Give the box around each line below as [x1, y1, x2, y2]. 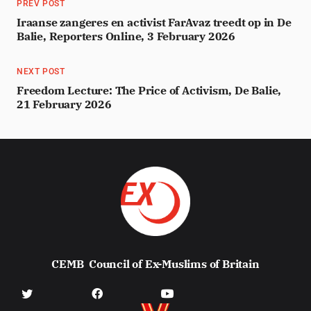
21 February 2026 [17, 97, 112, 111]
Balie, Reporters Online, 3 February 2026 [17, 29, 235, 43]
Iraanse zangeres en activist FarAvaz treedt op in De [17, 15, 292, 29]
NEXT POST [17, 67, 65, 76]
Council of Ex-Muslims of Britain [89, 257, 260, 271]
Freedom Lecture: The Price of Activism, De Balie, [17, 83, 282, 97]
